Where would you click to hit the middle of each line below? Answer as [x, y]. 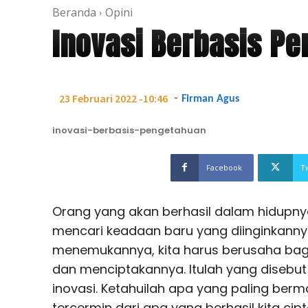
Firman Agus [210, 99]
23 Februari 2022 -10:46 [113, 99]
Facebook [224, 167]
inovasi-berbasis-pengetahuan [129, 130]
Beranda [74, 12]
